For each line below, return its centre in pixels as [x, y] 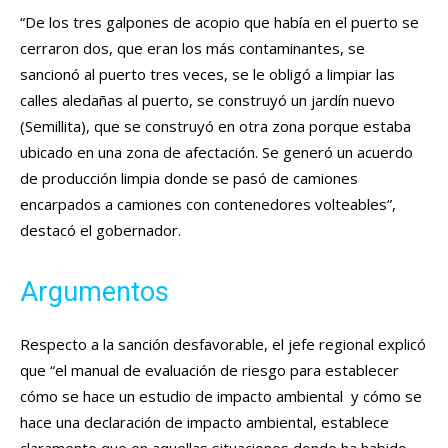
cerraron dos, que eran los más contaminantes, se [192, 48]
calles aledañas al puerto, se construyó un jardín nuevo [207, 100]
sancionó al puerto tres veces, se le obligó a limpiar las [207, 74]
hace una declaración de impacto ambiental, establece [204, 422]
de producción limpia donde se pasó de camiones [189, 178]
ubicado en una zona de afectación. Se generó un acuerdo [216, 152]
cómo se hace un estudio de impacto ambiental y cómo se [221, 396]
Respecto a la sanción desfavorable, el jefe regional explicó [223, 344]
